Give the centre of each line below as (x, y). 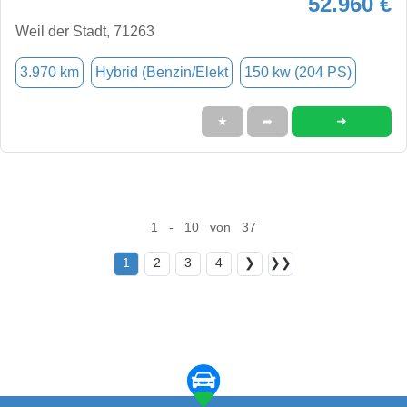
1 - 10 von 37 (203, 227)
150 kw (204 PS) (298, 72)
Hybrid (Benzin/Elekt (162, 72)
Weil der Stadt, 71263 (85, 31)
